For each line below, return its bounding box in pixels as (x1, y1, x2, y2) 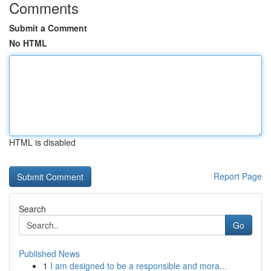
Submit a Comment (9, 22, 87, 34)
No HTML (9, 37, 47, 49)
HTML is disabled (9, 136, 76, 148)
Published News (19, 247, 80, 260)
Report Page (214, 170, 262, 182)
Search (19, 203, 46, 215)
